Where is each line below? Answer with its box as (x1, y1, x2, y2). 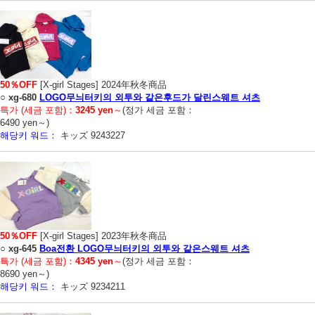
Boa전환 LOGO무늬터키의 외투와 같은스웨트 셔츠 (39, 243, 250, 255)
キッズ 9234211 (58, 281, 125, 292)
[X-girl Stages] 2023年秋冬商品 (37, 231, 167, 242)
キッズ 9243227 (58, 130, 125, 141)
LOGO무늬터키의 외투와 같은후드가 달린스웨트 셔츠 (39, 92, 260, 103)
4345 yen (75, 256, 113, 267)
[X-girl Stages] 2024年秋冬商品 (37, 79, 167, 91)
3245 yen (75, 105, 113, 116)
